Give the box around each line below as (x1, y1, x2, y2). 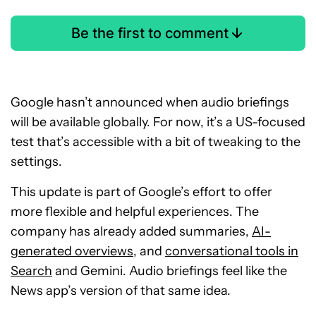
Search (11, 263, 52, 279)
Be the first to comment (71, 25, 229, 42)
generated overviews (11, 243, 133, 260)
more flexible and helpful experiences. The (11, 204, 259, 220)
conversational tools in (165, 243, 298, 260)
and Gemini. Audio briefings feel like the (52, 263, 287, 279)
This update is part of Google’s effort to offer (11, 184, 272, 200)
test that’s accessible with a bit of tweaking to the (11, 134, 300, 150)
